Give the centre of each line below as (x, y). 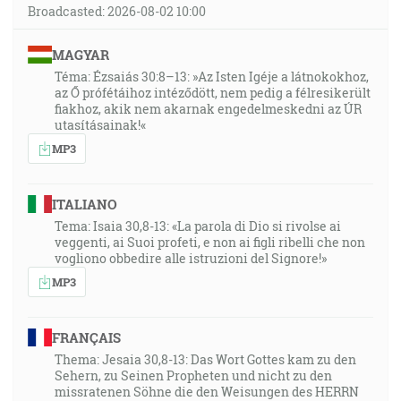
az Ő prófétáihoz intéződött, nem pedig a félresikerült (213, 93)
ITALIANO (84, 204)
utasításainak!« (100, 125)
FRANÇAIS (86, 337)
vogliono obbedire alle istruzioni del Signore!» (191, 258)
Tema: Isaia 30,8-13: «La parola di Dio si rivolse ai (198, 226)
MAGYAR (80, 55)
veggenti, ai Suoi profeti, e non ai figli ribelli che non (210, 242)
